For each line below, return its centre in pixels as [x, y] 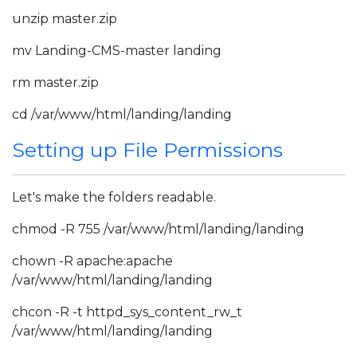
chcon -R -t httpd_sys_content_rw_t [127, 312]
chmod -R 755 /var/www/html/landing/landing [158, 229]
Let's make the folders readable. [114, 197]
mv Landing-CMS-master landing [117, 51]
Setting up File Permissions [147, 150]
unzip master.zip [65, 19]
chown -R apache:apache [92, 261]
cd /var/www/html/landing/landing [122, 114]
